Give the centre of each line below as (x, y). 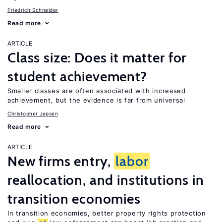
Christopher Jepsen (33, 113)
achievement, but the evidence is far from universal (96, 100)
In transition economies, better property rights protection (107, 213)
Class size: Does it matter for (97, 57)
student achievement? (77, 76)
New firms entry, (61, 161)
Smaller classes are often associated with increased (97, 91)
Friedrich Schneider (33, 10)
